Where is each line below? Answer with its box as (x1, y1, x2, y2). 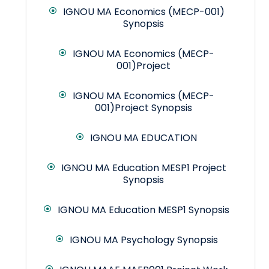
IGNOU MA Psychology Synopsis (69, 233, 218, 247)
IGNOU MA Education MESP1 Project (61, 161, 226, 175)
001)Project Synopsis (95, 101, 192, 115)
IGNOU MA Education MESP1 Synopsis (58, 203, 229, 217)
